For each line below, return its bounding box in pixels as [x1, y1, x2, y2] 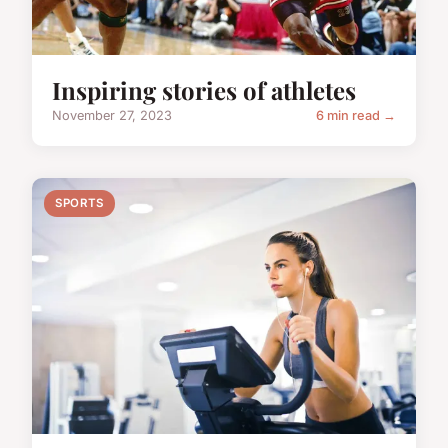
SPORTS [55, 195, 104, 210]
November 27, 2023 [52, 107, 172, 123]
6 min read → [316, 107, 396, 123]
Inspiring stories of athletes [52, 73, 356, 106]
